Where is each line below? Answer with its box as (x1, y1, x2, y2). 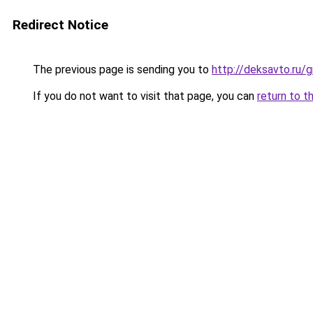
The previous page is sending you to (30, 63, 212, 76)
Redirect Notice (13, 17, 108, 33)
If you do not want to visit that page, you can (30, 89, 257, 103)
